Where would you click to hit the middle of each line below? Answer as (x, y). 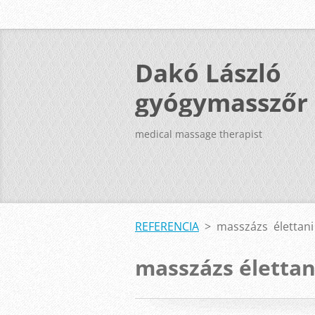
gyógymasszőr (221, 102)
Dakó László (208, 72)
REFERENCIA (167, 227)
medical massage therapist (199, 134)
